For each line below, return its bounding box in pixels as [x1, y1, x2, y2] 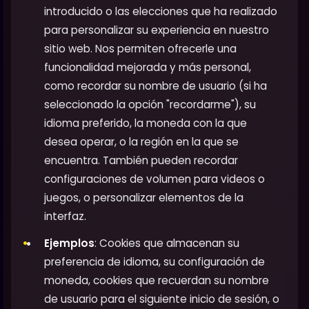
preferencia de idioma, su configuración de [44, 255, 265, 270]
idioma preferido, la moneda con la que [44, 116, 247, 131]
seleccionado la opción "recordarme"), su [44, 97, 256, 112]
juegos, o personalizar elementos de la [44, 190, 243, 206]
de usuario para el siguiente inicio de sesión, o [44, 292, 279, 307]
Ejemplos [44, 236, 94, 251]
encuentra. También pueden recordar [44, 153, 238, 168]
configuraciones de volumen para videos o [44, 172, 265, 187]
